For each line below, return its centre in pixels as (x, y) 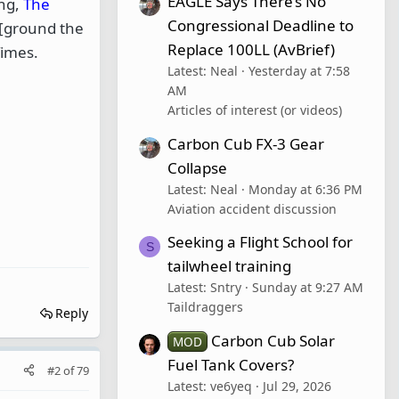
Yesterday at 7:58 (299, 70)
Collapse (197, 167)
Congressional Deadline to (261, 25)
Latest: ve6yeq (210, 387)
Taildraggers (205, 307)
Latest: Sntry (204, 288)
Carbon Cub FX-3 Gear (246, 143)
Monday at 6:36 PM (305, 189)
